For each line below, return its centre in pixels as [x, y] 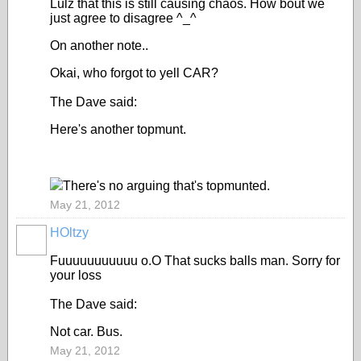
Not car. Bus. [86, 332]
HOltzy [69, 232]
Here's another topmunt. [118, 129]
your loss [76, 275]
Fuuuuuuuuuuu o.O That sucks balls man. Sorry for [195, 261]
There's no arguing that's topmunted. [166, 186]
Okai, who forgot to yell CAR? [134, 73]
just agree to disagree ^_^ [123, 18]
